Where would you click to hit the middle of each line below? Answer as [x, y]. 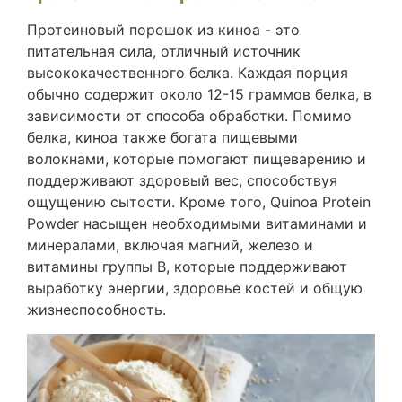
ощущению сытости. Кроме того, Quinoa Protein [199, 202]
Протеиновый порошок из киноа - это [163, 30]
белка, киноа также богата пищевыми [162, 138]
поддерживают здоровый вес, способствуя [182, 181]
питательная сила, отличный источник [164, 52]
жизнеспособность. [96, 310]
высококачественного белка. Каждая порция [188, 73]
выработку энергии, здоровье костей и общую [195, 288]
